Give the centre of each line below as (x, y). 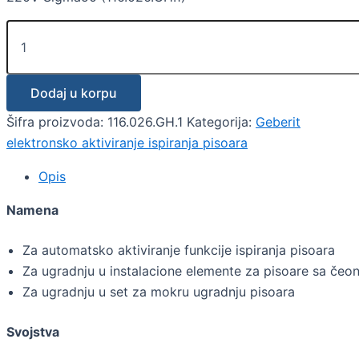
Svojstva (33, 332)
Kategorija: (221, 122)
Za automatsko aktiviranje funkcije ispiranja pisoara (179, 250)
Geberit (278, 122)
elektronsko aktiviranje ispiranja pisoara (127, 143)
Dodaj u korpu (74, 93)
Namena (32, 210)
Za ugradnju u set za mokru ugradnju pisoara (159, 292)
